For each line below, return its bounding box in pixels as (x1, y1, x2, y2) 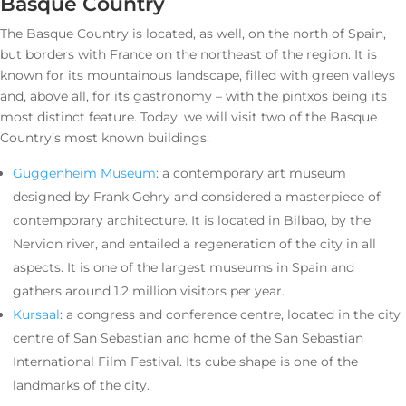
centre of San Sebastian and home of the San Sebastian (13, 330, 363, 347)
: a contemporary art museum (156, 165, 346, 182)
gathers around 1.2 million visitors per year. (13, 283, 285, 300)
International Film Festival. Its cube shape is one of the (13, 353, 358, 371)
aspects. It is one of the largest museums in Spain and (13, 259, 354, 276)
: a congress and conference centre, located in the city (60, 306, 401, 324)
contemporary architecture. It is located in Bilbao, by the (13, 212, 371, 229)
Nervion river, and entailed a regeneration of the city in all (13, 236, 376, 253)
